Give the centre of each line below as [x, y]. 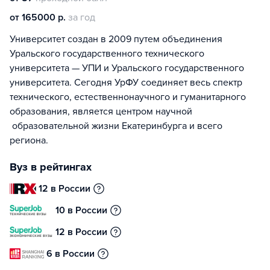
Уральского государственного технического [107, 54]
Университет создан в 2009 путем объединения [116, 39]
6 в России [70, 254]
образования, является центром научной [101, 111]
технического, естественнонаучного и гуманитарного [128, 97]
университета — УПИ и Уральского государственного [127, 68]
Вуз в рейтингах [51, 167]
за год [82, 17]
